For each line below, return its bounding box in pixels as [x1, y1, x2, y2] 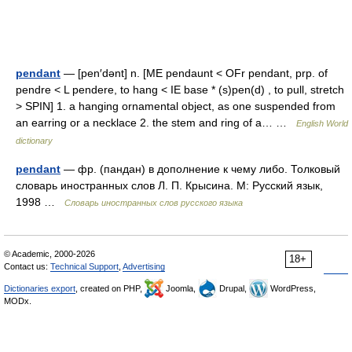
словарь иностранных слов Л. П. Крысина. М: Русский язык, [16, 179, 323, 192]
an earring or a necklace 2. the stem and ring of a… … [16, 116, 296, 129]
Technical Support [50, 262, 119, 271]
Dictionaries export [4, 284, 75, 293]
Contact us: [4, 262, 50, 271]
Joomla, [163, 284, 198, 293]
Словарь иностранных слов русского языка [64, 198, 243, 207]
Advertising [123, 262, 165, 271]
